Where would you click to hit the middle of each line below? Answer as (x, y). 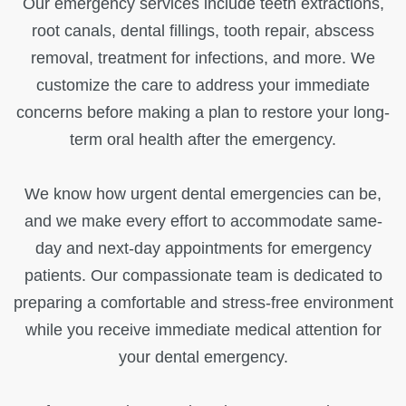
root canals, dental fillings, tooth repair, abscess (203, 31)
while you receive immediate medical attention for (203, 330)
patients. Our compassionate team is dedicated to (203, 275)
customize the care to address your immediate (203, 85)
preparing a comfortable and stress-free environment (203, 303)
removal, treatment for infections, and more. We (203, 58)
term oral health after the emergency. (203, 140)
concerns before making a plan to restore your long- (203, 112)
